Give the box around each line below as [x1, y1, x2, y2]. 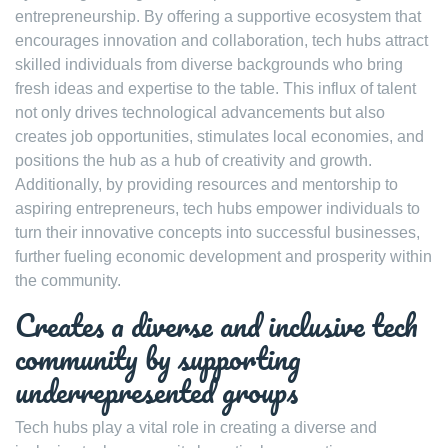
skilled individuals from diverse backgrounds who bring [15, 56, 403, 73]
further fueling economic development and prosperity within [15, 248, 432, 265]
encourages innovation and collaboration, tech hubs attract [15, 32, 428, 49]
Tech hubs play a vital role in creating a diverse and [15, 419, 377, 436]
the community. [15, 272, 121, 289]
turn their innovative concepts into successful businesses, [15, 224, 420, 241]
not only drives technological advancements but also [15, 104, 385, 121]
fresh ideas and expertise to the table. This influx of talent [15, 80, 416, 97]
